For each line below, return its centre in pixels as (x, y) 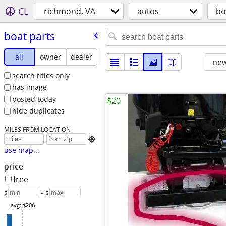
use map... (21, 150)
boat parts (29, 36)
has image (29, 87)
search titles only (41, 75)
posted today (34, 99)
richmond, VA (70, 11)
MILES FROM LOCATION (37, 129)
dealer (82, 56)
